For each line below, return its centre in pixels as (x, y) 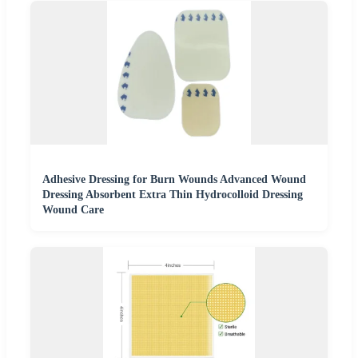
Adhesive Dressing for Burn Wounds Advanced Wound (174, 179)
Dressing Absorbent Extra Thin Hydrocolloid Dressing (173, 194)
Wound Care (73, 209)
